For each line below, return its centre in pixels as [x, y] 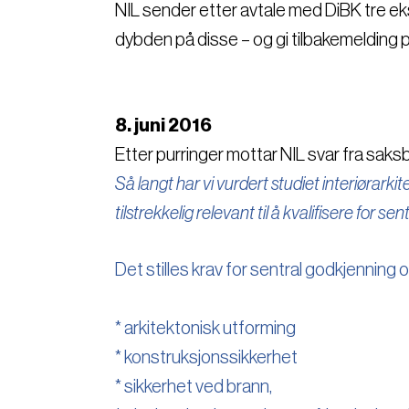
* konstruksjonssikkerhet [206, 357]
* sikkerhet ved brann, [194, 387]
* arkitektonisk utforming [205, 328]
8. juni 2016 [163, 126]
